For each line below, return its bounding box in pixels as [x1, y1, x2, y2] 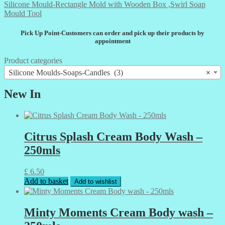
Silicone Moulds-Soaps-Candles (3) [9, 68, 123, 77]
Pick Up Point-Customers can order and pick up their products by [21, 29, 204, 37]
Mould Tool [4, 9, 42, 18]
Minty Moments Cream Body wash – [24, 205, 213, 219]
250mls [24, 144, 60, 157]
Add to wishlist [74, 177, 117, 185]
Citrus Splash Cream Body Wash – [24, 130, 202, 143]
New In [4, 87, 41, 101]
